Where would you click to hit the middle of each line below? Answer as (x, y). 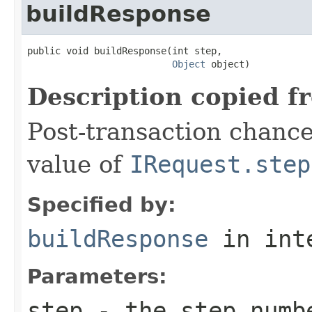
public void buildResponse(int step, (125, 50)
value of (78, 164)
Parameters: (97, 276)
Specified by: (102, 204)
